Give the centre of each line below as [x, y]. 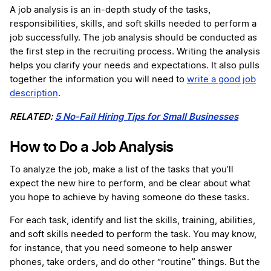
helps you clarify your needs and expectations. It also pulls [135, 66]
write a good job [221, 80]
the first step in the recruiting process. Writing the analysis [135, 52]
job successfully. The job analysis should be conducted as [133, 38]
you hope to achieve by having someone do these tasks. [131, 198]
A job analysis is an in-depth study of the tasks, [110, 10]
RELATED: [32, 117]
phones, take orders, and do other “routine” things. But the [135, 263]
